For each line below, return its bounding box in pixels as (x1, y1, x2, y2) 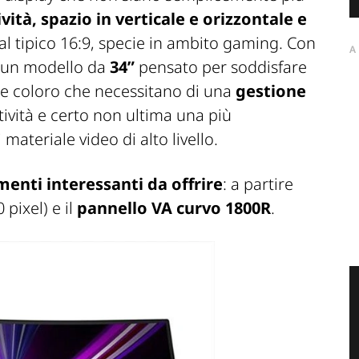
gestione (236, 80, 306, 103)
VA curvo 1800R (151, 197, 271, 220)
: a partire (223, 173, 293, 196)
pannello (77, 197, 147, 220)
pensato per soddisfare (135, 56, 307, 79)
